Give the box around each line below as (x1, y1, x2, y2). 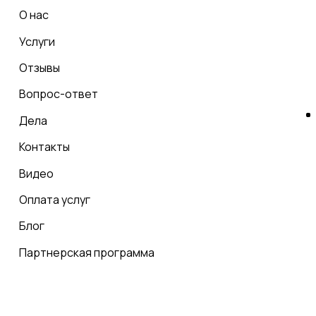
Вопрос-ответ (19, 86, 98, 102)
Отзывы (19, 59, 60, 75)
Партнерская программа (19, 244, 154, 260)
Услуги (19, 33, 55, 49)
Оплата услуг (19, 191, 90, 207)
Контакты (19, 139, 70, 155)
